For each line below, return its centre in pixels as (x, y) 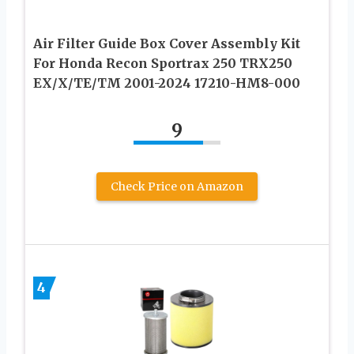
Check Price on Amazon (177, 186)
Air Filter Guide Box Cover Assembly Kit (167, 43)
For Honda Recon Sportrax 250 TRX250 (163, 63)
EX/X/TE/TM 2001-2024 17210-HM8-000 (167, 83)
